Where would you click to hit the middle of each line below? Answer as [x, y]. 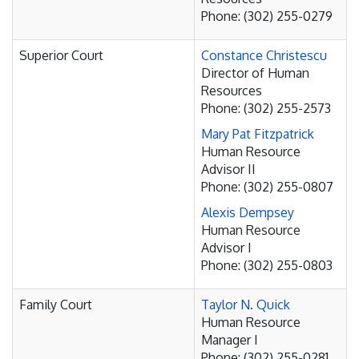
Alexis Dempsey [248, 212]
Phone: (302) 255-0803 [267, 265]
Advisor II [228, 169]
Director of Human [255, 73]
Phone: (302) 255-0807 [267, 187]
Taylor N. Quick [246, 305]
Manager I [230, 340]
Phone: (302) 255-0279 [267, 16]
